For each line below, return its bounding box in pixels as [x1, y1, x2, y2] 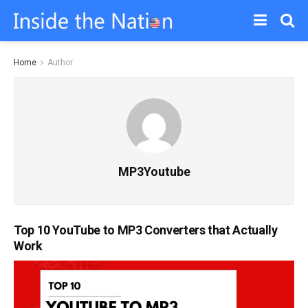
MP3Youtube [118, 164, 190, 179]
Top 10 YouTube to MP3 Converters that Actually [14, 223, 278, 237]
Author [47, 58, 73, 67]
